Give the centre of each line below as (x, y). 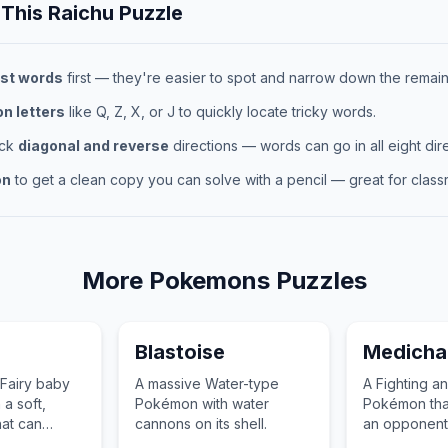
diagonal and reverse (93, 145)
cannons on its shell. (201, 423)
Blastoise (180, 352)
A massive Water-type (207, 383)
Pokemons (209, 280)
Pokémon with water (202, 403)
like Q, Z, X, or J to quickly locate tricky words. (220, 111)
